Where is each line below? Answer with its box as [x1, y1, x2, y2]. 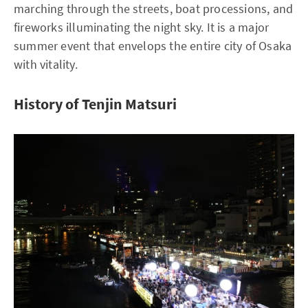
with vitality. [14, 56, 78, 72]
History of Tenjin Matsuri [14, 94, 177, 113]
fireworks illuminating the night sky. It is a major [14, 19, 269, 35]
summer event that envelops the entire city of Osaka [14, 38, 292, 54]
